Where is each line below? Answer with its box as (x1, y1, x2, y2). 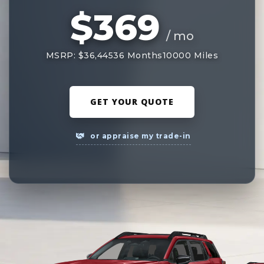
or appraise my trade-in (88, 131, 191, 140)
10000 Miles (162, 50, 219, 61)
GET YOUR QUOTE (90, 96, 174, 107)
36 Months (113, 50, 163, 61)
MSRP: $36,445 (45, 50, 114, 61)
